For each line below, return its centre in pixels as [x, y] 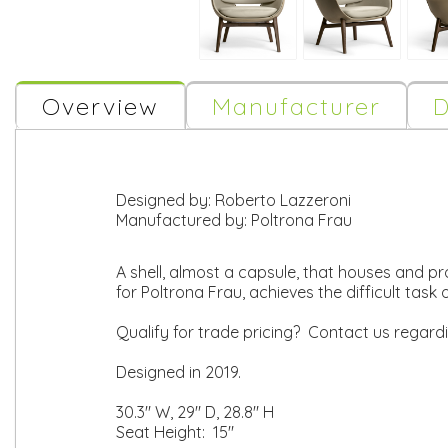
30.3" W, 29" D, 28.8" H [195, 412]
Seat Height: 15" [175, 432]
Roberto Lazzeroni [283, 200]
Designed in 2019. [178, 372]
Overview [100, 106]
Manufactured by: [183, 220]
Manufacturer [296, 106]
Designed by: [165, 200]
